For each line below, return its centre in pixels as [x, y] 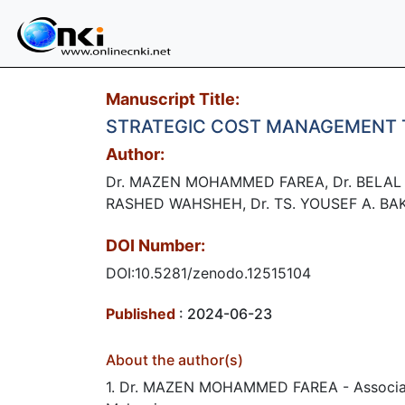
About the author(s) [174, 360]
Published [141, 314]
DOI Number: [155, 245]
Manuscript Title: [173, 99]
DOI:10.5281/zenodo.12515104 [208, 273]
